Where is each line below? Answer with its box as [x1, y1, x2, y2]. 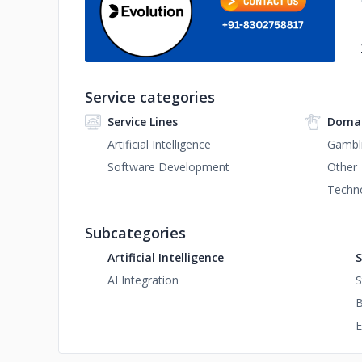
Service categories [85, 87, 215, 107]
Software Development [107, 159, 229, 175]
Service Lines [107, 114, 178, 129]
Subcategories [85, 223, 186, 242]
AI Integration [107, 272, 179, 288]
